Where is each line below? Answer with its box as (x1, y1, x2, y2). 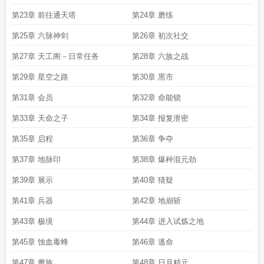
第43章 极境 (12, 217, 53, 226)
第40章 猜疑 (132, 176, 173, 184)
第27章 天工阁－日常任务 (12, 52, 99, 61)
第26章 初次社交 (132, 31, 189, 40)
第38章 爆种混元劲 (132, 155, 196, 164)
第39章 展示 (12, 176, 53, 184)
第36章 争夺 (132, 134, 173, 143)
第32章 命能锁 (132, 93, 181, 102)
